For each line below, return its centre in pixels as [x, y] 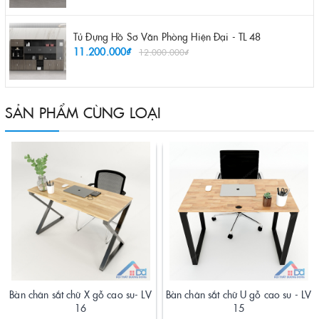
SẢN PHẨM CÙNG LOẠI [83, 111]
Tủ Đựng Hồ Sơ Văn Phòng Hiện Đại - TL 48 [167, 36]
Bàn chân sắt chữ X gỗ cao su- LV [80, 294]
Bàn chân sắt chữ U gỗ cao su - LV [239, 294]
